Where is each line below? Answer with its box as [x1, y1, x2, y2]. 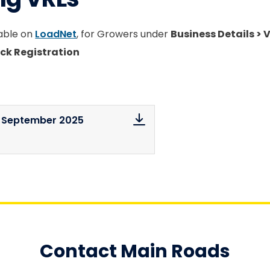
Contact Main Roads [39, 239, 230, 265]
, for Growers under [77, 27, 171, 42]
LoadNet [35, 27, 77, 42]
